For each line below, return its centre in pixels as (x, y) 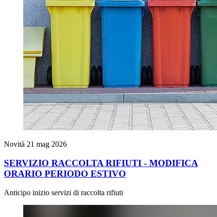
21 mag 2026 (47, 144)
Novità (15, 144)
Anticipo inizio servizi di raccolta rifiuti (63, 192)
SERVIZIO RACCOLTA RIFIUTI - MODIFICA (101, 163)
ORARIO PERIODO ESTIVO (65, 174)
